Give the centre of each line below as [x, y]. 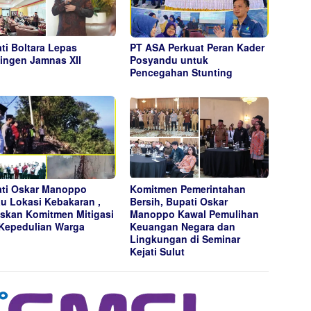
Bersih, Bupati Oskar [179, 201]
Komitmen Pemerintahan [188, 188]
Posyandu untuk [169, 60]
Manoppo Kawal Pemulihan [195, 213]
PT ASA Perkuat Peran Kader [197, 48]
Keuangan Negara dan [183, 226]
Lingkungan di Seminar [185, 238]
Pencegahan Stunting [182, 73]
